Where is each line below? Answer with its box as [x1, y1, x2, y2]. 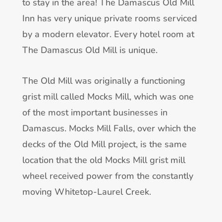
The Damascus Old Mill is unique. [22, 44, 158, 56]
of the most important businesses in [22, 106, 167, 118]
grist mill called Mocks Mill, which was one [22, 90, 194, 103]
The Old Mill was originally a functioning [22, 74, 185, 87]
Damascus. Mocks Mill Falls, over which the [22, 122, 196, 134]
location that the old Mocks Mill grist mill [22, 154, 185, 166]
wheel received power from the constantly [22, 169, 193, 182]
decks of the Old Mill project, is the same [22, 138, 187, 150]
